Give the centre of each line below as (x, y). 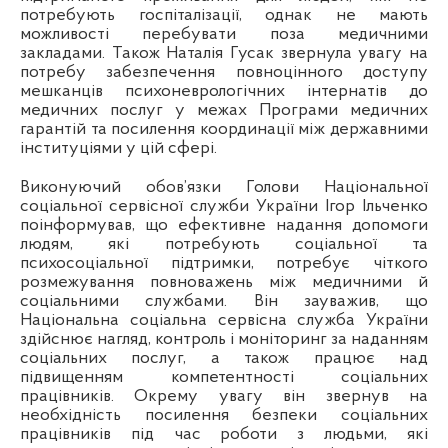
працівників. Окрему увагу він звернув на (224, 397)
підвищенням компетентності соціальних (224, 378)
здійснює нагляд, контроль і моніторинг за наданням (224, 340)
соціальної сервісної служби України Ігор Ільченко (224, 207)
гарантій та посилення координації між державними (224, 130)
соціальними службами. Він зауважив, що (224, 302)
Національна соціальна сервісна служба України (224, 321)
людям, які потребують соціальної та (224, 245)
